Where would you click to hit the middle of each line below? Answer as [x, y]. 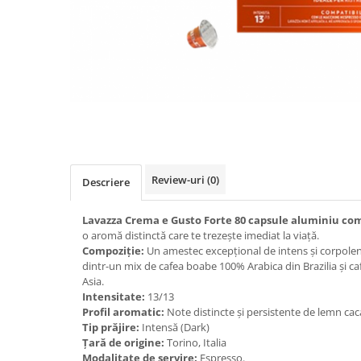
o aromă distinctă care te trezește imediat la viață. [202, 236]
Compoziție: [113, 251]
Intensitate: [114, 297]
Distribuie [323, 116]
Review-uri [179, 180]
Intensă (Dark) [174, 328]
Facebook [324, 145]
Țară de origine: [123, 343]
